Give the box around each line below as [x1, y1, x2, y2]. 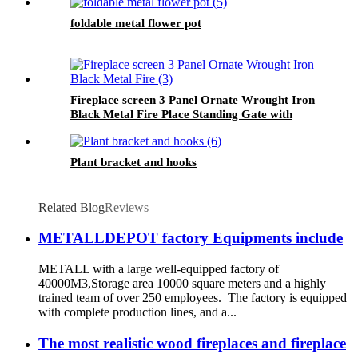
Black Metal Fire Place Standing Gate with [70, 107, 292, 121]
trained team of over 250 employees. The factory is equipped [38, 291, 347, 305]
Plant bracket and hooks [70, 155, 197, 169]
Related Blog [38, 200, 105, 214]
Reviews [105, 200, 149, 214]
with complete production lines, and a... [38, 305, 237, 320]
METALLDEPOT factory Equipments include [38, 229, 343, 247]
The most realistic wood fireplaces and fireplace [38, 334, 346, 352]
